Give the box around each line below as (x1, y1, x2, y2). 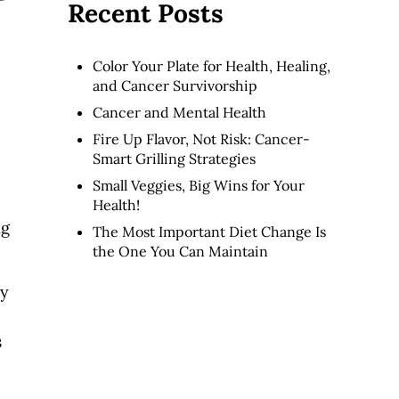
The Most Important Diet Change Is (93, 223, 326, 241)
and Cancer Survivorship (93, 77, 257, 95)
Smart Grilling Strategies (93, 150, 256, 168)
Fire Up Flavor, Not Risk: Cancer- (93, 130, 310, 149)
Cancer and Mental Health (93, 103, 266, 122)
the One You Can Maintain (93, 242, 268, 261)
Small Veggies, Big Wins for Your (93, 176, 305, 195)
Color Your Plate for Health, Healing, (93, 57, 330, 76)
